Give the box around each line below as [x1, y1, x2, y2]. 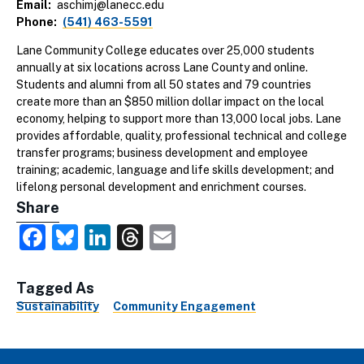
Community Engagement [113, 300, 256, 314]
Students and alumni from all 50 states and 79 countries [16, 78, 311, 92]
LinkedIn [110, 219, 216, 250]
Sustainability [16, 300, 99, 314]
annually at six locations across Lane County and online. [16, 61, 308, 75]
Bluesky [78, 219, 178, 250]
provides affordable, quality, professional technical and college [16, 129, 347, 143]
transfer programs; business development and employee [16, 146, 308, 160]
